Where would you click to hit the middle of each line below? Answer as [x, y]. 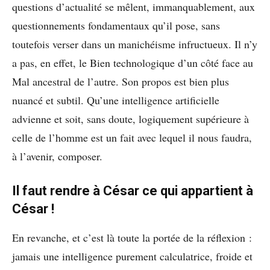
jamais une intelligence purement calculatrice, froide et [132, 256]
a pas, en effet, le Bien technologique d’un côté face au [133, 63]
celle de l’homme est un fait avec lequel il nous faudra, [132, 138]
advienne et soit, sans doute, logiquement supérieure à [130, 119]
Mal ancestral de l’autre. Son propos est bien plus [121, 82]
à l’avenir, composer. [57, 156]
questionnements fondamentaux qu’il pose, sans [116, 26]
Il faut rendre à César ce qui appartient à [133, 191]
